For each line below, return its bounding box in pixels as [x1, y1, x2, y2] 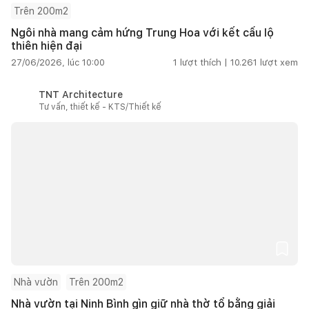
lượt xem [260, 57, 298, 68]
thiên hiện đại [11, 39, 82, 52]
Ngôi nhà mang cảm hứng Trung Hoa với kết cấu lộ [11, 26, 274, 39]
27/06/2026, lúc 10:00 [11, 57, 105, 68]
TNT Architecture [39, 88, 123, 100]
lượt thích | [180, 57, 228, 68]
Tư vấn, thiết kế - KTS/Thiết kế [39, 101, 161, 112]
